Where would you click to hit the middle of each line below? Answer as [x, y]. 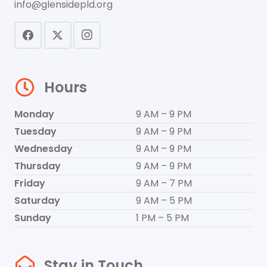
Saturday [37, 201]
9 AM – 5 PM [164, 201]
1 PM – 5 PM [162, 218]
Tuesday [35, 132]
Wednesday [44, 149]
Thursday [38, 166]
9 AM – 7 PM [164, 184]
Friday [30, 184]
